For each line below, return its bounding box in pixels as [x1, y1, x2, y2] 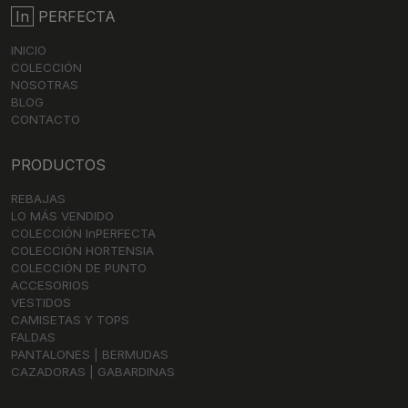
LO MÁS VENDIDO [11, 209, 114, 223]
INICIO [11, 43, 46, 57]
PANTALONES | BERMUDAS [11, 347, 168, 362]
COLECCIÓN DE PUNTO [11, 260, 147, 275]
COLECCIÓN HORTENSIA [11, 243, 154, 258]
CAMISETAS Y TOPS [11, 312, 129, 327]
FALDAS [11, 330, 56, 344]
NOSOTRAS [11, 77, 78, 92]
